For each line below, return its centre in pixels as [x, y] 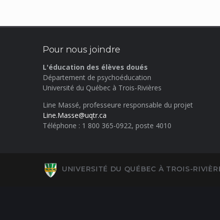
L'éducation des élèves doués [95, 67]
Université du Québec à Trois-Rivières [102, 88]
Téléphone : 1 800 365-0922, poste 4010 [107, 126]
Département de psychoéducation [97, 78]
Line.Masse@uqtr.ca [75, 115]
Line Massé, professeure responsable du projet [118, 105]
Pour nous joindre [82, 49]
